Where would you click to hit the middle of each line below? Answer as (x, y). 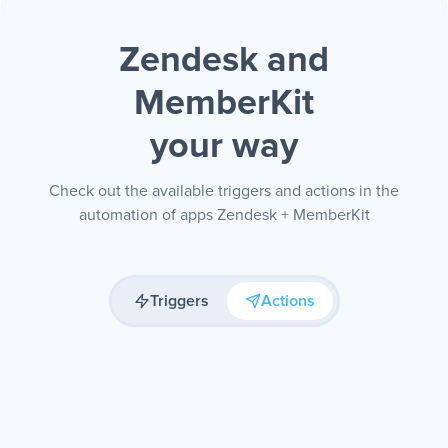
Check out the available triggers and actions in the (224, 191)
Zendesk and (224, 61)
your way (224, 147)
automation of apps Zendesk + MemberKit (224, 215)
